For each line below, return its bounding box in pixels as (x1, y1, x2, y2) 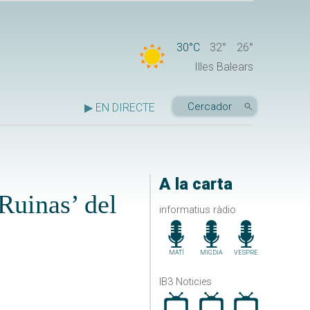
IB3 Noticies (158, 275, 212, 288)
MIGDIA (199, 248, 223, 256)
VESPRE (234, 248, 259, 256)
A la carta (158, 174, 232, 194)
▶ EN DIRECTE (84, 101, 155, 115)
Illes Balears (194, 60, 253, 74)
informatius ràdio (158, 203, 236, 216)
